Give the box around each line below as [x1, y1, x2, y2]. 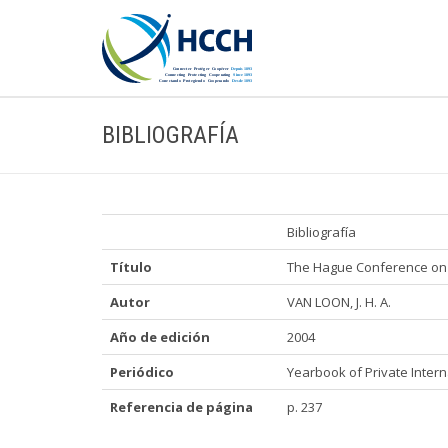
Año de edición [110, 328, 210, 346]
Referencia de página [110, 398, 253, 416]
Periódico [110, 363, 174, 381]
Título [110, 258, 152, 276]
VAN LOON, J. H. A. [287, 293, 391, 311]
